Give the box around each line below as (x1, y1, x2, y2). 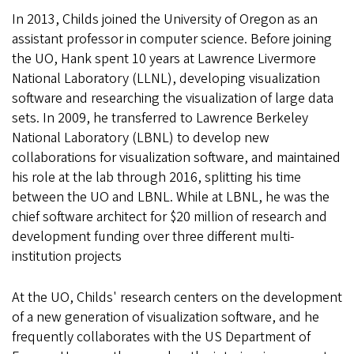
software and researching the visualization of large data (12, 88, 333, 109)
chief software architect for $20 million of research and (12, 207, 327, 228)
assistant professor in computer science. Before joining (12, 29, 332, 50)
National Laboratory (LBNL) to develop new (12, 128, 269, 149)
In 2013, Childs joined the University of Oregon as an (12, 9, 318, 30)
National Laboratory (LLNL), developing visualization (12, 69, 320, 89)
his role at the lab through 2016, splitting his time (12, 168, 301, 188)
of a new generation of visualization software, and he (12, 307, 319, 328)
